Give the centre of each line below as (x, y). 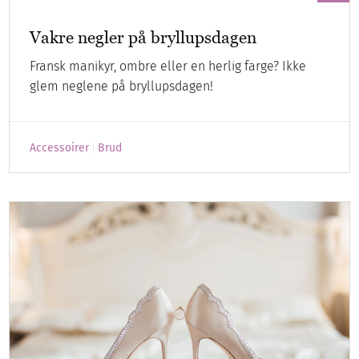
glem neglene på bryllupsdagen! (122, 87)
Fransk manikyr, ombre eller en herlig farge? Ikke (168, 67)
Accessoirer (60, 148)
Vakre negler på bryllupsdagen (143, 38)
